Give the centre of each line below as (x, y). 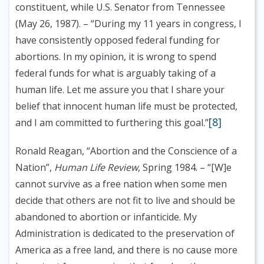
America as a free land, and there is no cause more (126, 250)
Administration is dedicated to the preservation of (125, 234)
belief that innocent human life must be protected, (126, 106)
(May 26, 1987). (48, 24)
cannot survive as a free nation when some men (121, 184)
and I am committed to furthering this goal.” (112, 123)
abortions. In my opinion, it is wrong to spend (116, 57)
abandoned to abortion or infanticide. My (106, 217)
